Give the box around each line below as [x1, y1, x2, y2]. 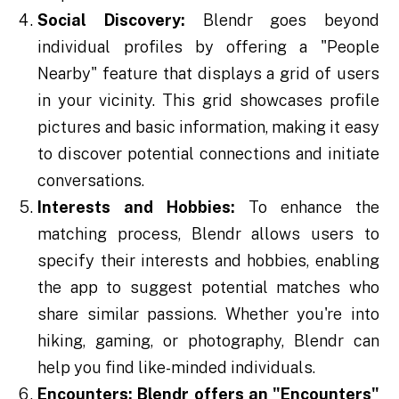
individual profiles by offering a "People [37, 37, 379, 57]
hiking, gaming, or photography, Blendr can [37, 331, 379, 351]
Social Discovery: [37, 11, 185, 30]
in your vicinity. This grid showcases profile [37, 91, 379, 110]
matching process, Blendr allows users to [37, 224, 379, 244]
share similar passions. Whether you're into [37, 305, 379, 324]
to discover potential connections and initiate [37, 144, 379, 164]
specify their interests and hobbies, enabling [37, 251, 379, 271]
